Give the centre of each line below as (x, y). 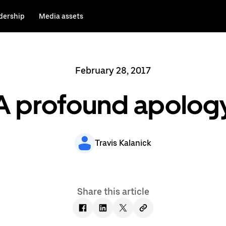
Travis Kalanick (123, 143)
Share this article (113, 191)
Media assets (61, 16)
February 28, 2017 (113, 70)
